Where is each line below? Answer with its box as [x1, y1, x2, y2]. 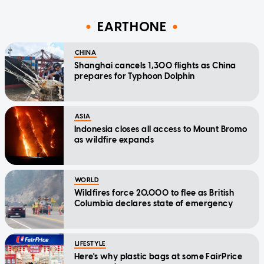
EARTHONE [97, 19, 167, 35]
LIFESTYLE [75, 239, 105, 247]
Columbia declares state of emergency [74, 198, 233, 209]
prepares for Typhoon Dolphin [74, 71, 195, 81]
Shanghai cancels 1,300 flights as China [74, 60, 236, 71]
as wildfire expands [74, 134, 154, 145]
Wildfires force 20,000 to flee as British [74, 187, 235, 198]
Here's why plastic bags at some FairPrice [74, 251, 243, 262]
